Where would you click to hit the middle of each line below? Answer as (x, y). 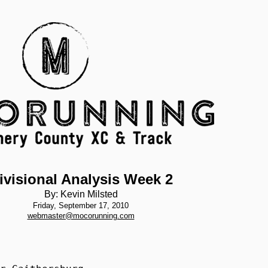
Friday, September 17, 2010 (81, 205)
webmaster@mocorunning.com (81, 216)
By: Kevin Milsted (81, 194)
